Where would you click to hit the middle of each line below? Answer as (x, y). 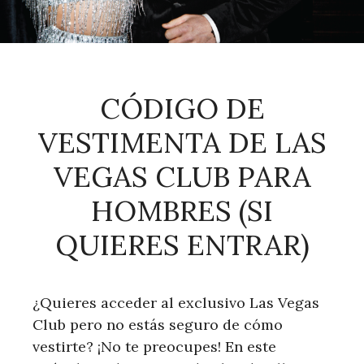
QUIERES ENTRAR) (182, 245)
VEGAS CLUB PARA (182, 176)
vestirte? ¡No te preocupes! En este (154, 346)
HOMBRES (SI (182, 210)
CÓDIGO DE (182, 108)
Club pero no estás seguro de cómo (158, 324)
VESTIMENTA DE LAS (182, 142)
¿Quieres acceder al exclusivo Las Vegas (176, 302)
